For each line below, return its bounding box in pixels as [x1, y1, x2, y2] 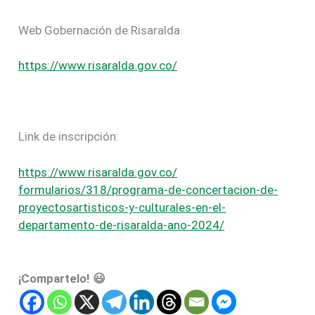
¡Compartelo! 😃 [18, 271, 106, 285]
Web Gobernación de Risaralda [18, 22, 181, 37]
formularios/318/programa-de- [18, 182, 186, 197]
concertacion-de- [186, 182, 278, 197]
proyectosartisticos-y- [18, 200, 139, 214]
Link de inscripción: [18, 129, 120, 144]
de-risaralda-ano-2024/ [99, 217, 225, 232]
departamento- [18, 217, 100, 232]
